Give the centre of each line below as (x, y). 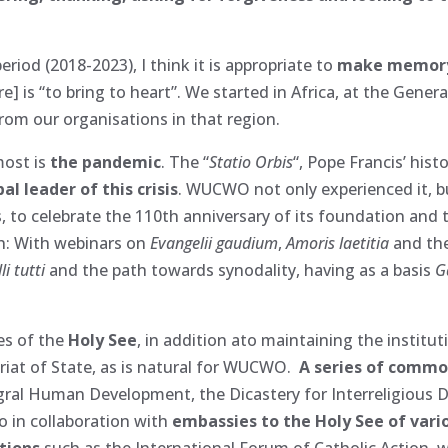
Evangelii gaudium (214, 242)
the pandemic (106, 161)
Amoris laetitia (340, 242)
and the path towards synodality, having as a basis (242, 269)
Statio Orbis (251, 161)
